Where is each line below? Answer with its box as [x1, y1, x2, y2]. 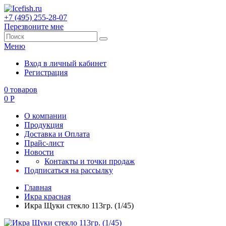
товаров [10, 85, 37, 94]
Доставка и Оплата [24, 130, 90, 138]
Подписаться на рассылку [24, 166, 113, 175]
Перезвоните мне [4, 22, 64, 31]
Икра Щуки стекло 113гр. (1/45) [24, 201, 134, 210]
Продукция [24, 121, 63, 129]
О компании [24, 111, 67, 120]
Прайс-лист [24, 139, 64, 147]
